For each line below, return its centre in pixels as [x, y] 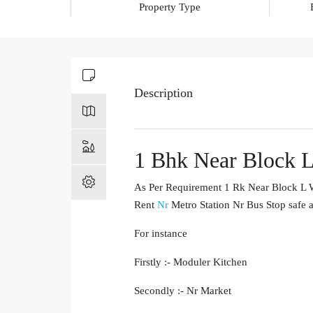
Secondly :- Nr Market [183, 290]
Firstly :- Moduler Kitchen [191, 262]
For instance [161, 233]
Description [163, 93]
